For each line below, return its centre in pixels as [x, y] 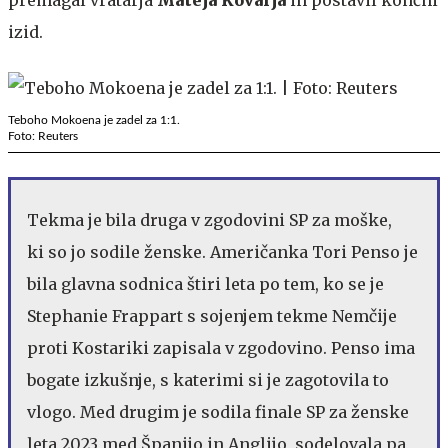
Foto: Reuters [43, 135]
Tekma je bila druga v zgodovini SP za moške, [209, 219]
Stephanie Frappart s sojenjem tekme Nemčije [212, 315]
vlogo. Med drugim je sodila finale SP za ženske [218, 411]
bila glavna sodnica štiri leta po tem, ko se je [205, 283]
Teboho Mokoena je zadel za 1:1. [94, 119]
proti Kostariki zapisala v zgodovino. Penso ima [221, 347]
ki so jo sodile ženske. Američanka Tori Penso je [222, 251]
